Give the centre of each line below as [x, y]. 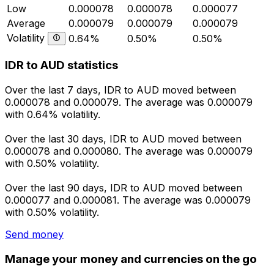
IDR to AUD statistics [61, 65]
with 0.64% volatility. [53, 115]
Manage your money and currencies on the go [131, 259]
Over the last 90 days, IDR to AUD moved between [124, 188]
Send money [34, 235]
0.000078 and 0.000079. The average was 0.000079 [129, 102]
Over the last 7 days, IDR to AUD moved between [120, 90]
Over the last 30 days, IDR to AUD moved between [123, 139]
